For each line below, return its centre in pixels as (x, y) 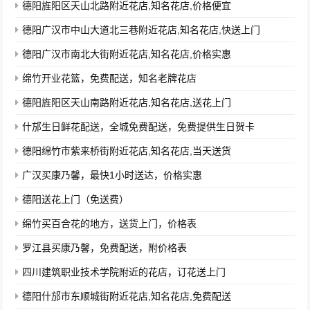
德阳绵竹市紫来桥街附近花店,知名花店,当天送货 (127, 151)
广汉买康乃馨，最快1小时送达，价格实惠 (112, 175)
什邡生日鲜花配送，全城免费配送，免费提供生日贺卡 (139, 127)
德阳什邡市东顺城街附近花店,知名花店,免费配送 (127, 296)
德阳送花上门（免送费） (76, 199)
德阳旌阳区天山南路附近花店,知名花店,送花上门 (127, 102)
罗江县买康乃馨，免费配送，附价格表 (105, 248)
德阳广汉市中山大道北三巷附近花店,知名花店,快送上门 (142, 30)
